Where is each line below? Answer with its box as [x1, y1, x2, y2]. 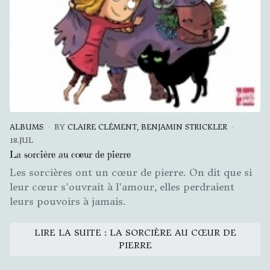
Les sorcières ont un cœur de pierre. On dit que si [10, 166, 252, 178]
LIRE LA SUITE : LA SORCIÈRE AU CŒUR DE [34, 227, 236, 239]
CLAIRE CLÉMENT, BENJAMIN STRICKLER [67, 122, 227, 131]
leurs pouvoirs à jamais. [10, 195, 126, 207]
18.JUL [10, 135, 33, 145]
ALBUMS [10, 122, 43, 131]
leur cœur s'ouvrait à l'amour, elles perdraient [10, 180, 234, 193]
